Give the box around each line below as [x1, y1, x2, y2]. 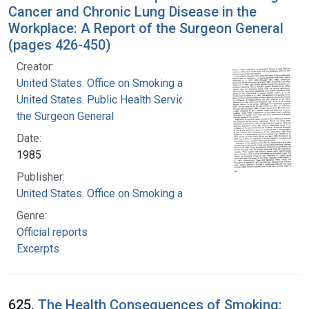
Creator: [17, 59, 54, 73]
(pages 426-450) [8, 36, 111, 53]
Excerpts [17, 241, 59, 255]
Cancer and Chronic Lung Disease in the [8, 3, 257, 20]
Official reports [17, 225, 88, 239]
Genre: [17, 208, 47, 222]
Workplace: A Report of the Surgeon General [8, 19, 283, 37]
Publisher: [17, 170, 65, 183]
